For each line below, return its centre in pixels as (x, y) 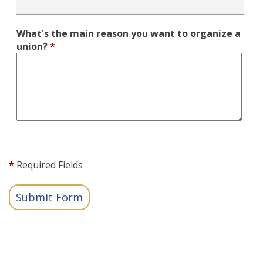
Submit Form (49, 197)
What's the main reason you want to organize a (129, 33)
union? (32, 46)
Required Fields (48, 165)
